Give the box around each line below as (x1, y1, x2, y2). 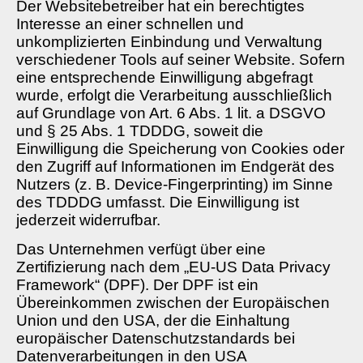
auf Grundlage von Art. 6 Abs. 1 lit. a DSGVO (16, 104, 326, 122)
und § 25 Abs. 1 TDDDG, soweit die (16, 122, 263, 139)
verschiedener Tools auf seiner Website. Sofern (16, 50, 345, 68)
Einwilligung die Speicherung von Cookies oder (16, 139, 344, 157)
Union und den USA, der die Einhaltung (16, 312, 290, 330)
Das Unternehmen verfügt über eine (16, 241, 266, 258)
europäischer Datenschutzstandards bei (16, 330, 295, 348)
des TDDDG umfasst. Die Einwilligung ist (16, 193, 299, 211)
